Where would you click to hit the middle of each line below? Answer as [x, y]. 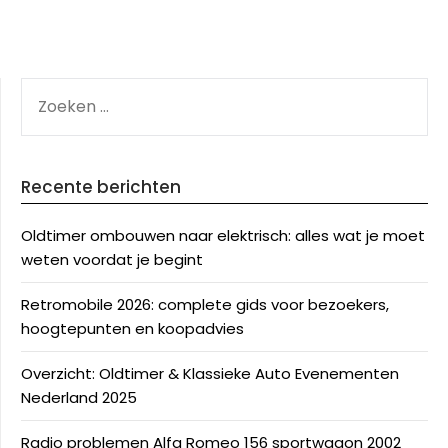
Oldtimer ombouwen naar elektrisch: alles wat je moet [223, 235]
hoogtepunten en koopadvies [132, 328]
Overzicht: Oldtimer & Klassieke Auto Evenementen [210, 373]
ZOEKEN [47, 88]
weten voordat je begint [112, 259]
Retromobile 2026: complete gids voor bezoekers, [205, 304]
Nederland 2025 [79, 397]
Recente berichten [101, 187]
